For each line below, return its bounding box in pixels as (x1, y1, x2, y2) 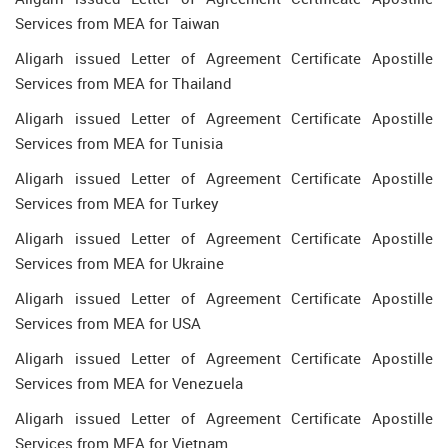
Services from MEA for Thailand (15, 73, 232, 93)
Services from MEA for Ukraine (15, 253, 224, 273)
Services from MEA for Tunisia (15, 133, 223, 153)
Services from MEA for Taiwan (15, 13, 220, 33)
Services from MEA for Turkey (15, 193, 219, 213)
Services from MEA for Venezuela (15, 373, 243, 393)
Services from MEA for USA (15, 313, 201, 333)
